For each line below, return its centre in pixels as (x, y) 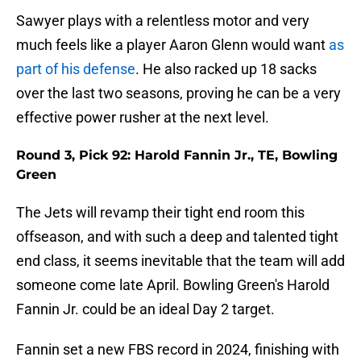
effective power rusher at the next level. (143, 118)
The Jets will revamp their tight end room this (160, 213)
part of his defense (76, 69)
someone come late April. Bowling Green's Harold (173, 285)
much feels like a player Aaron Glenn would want (172, 45)
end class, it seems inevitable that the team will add (180, 261)
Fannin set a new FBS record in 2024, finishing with (178, 350)
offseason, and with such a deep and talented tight (177, 237)
